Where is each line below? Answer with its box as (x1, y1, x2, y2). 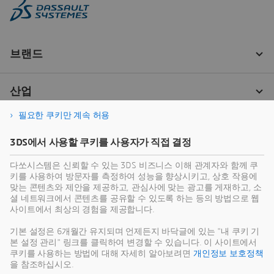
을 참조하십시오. (10, 261, 74, 269)
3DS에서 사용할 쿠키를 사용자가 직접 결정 (10, 138, 191, 147)
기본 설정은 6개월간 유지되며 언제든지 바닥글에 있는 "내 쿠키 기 (10, 228, 260, 236)
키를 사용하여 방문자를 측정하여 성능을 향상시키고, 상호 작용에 (10, 172, 257, 181)
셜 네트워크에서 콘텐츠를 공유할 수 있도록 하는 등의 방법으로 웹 (10, 194, 260, 203)
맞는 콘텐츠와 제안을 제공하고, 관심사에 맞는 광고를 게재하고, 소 (10, 183, 262, 192)
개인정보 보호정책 (193, 250, 264, 258)
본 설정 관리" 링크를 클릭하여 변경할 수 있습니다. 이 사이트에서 (10, 239, 257, 247)
